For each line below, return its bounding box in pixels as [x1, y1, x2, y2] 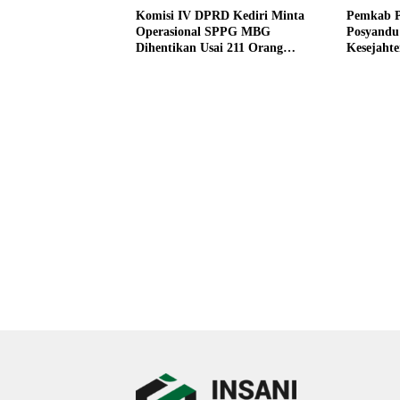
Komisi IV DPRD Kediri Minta [136, 9, 304, 22]
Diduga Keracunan [136, 57, 238, 71]
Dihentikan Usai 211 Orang [136, 41, 283, 54]
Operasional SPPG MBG [136, 25, 271, 38]
